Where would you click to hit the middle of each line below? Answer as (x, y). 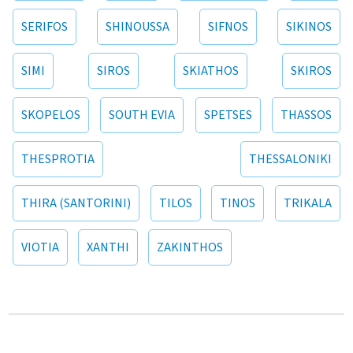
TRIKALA (307, 204)
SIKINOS (308, 27)
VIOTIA (41, 248)
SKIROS (311, 71)
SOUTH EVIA (142, 115)
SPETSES (228, 115)
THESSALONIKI (290, 160)
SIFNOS (228, 27)
